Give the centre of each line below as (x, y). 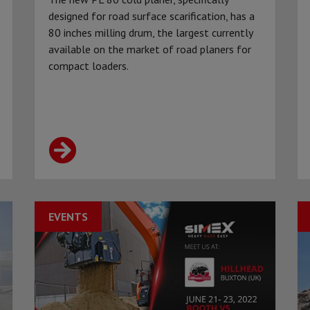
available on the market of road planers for (150, 49)
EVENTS (68, 217)
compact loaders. (89, 66)
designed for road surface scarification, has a (152, 16)
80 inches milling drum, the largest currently (151, 33)
